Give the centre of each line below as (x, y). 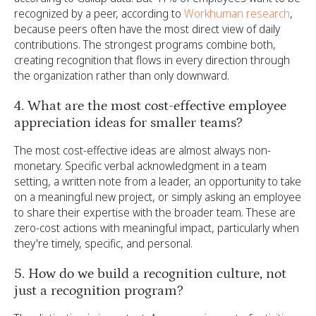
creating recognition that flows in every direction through (152, 60)
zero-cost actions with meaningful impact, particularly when (157, 228)
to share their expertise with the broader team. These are (155, 212)
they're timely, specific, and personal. (103, 243)
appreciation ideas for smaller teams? (128, 123)
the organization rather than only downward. (122, 75)
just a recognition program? (99, 291)
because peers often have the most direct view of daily (147, 29)
